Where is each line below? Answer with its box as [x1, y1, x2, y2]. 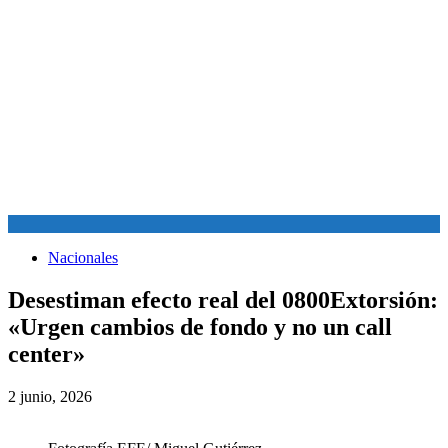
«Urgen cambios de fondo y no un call [8, 313, 392, 340]
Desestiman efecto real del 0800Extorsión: [8, 286, 438, 313]
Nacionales [48, 249, 118, 266]
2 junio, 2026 [8, 387, 92, 405]
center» [8, 340, 85, 367]
